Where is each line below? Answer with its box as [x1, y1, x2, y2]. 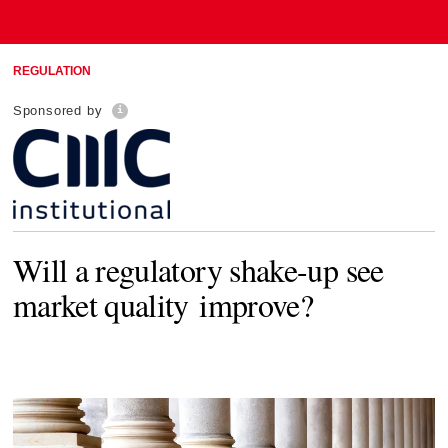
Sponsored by [12, 101, 103, 119]
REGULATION [12, 62, 91, 80]
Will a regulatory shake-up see [12, 247, 384, 291]
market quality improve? [12, 282, 314, 326]
